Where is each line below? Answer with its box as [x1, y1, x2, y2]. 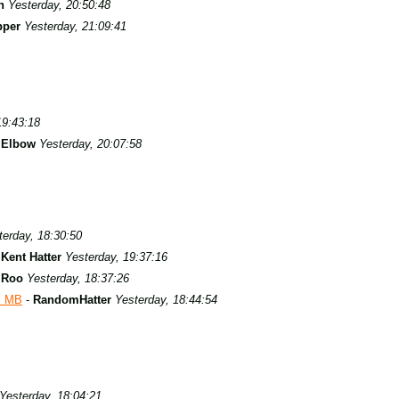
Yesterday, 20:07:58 [38, 137, 142, 151]
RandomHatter [32, 293, 111, 306]
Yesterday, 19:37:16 [64, 250, 167, 264]
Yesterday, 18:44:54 [114, 293, 217, 306]
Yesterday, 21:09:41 [23, 20, 126, 33]
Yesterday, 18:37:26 [26, 272, 129, 285]
